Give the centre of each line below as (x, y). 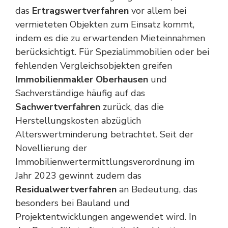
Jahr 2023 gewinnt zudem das (78, 176)
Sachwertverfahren (58, 107)
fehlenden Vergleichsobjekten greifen (94, 66)
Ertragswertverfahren (80, 11)
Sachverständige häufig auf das (80, 93)
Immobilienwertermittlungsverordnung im (105, 162)
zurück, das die (132, 107)
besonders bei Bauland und (73, 203)
